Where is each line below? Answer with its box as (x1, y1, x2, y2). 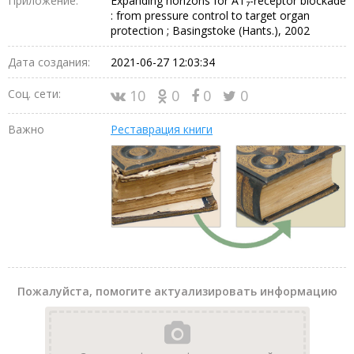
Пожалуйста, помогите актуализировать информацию (17, 284, 337, 299)
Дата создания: (8, 54, 90, 70)
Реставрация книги (111, 121, 213, 137)
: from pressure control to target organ (111, 7, 310, 23)
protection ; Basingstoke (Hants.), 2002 (111, 22, 310, 38)
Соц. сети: (8, 85, 61, 101)
